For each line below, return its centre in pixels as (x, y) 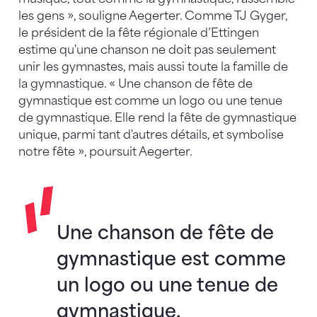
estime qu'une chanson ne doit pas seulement (147, 50)
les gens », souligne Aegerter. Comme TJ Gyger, (153, 16)
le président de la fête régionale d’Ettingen (139, 33)
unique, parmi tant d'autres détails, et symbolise (151, 135)
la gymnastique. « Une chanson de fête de (136, 84)
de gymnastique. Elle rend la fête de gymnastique (157, 118)
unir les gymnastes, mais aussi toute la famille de (153, 67)
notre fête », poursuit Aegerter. (107, 152)
